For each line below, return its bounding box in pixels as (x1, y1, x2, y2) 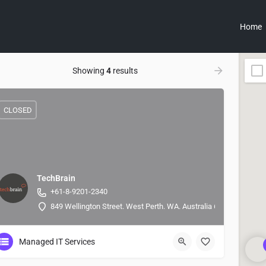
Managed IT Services (19, 237, 95, 246)
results (111, 66, 138, 75)
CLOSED (3, 105, 32, 115)
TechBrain (37, 173, 75, 183)
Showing (72, 66, 106, 75)
